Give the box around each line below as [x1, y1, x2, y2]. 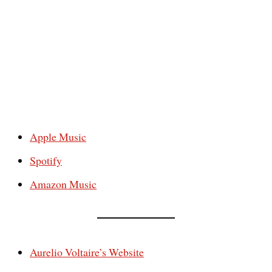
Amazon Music [30, 176, 97, 191]
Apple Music [30, 129, 87, 144]
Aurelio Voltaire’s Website [30, 244, 144, 259]
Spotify [30, 152, 63, 168]
